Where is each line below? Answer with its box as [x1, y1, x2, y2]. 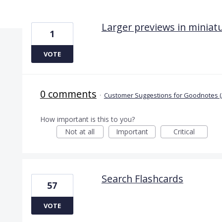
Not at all [65, 126, 95, 136]
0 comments [40, 87, 97, 101]
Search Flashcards [101, 171, 183, 185]
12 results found [21, 7, 83, 18]
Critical [173, 126, 195, 136]
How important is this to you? [40, 114, 135, 124]
